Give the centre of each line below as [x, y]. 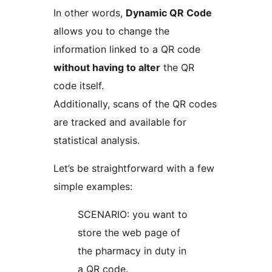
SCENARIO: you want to [133, 214]
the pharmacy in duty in [132, 250]
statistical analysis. [97, 140]
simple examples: [93, 186]
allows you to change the [111, 31]
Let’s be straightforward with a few [134, 168]
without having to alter [107, 67]
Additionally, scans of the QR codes [135, 104]
